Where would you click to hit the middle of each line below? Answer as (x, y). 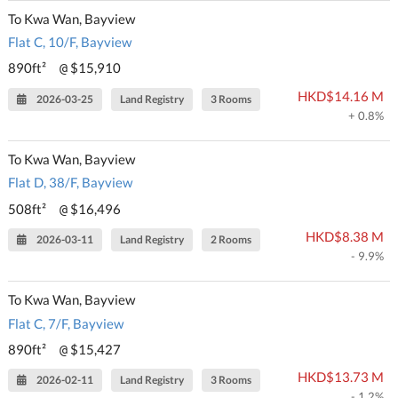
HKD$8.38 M (344, 237)
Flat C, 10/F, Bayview (70, 42)
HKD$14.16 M (340, 96)
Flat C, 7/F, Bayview (66, 323)
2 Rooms (231, 240)
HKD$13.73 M (340, 377)
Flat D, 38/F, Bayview (71, 183)
